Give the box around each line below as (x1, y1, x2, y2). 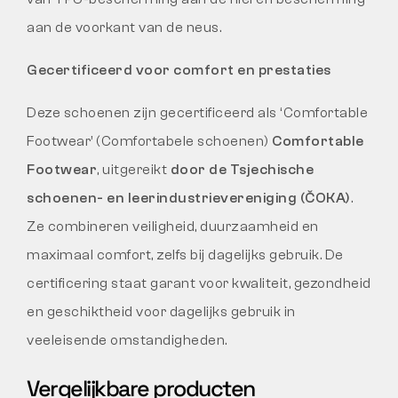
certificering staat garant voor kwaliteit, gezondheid (27, 275, 371, 291)
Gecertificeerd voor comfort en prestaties (27, 61, 331, 78)
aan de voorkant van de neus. (27, 19, 221, 36)
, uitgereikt (97, 161, 171, 178)
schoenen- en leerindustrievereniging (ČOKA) (27, 189, 351, 206)
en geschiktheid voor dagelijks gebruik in (27, 303, 296, 320)
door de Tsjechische (170, 161, 314, 178)
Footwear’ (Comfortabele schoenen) (27, 132, 272, 149)
